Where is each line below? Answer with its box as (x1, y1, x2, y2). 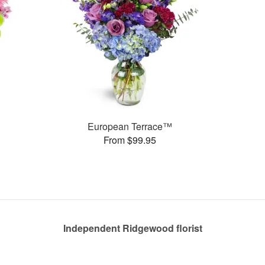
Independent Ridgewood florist (63, 221, 202, 235)
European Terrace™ (87, 119, 172, 133)
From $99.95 (103, 132, 156, 147)
